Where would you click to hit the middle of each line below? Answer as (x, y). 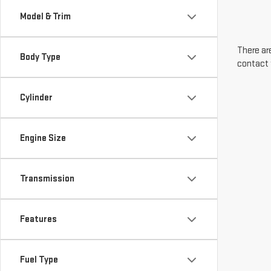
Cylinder (36, 98)
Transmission (47, 179)
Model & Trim (45, 17)
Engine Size (43, 138)
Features (38, 219)
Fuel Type (39, 260)
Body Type (40, 57)
